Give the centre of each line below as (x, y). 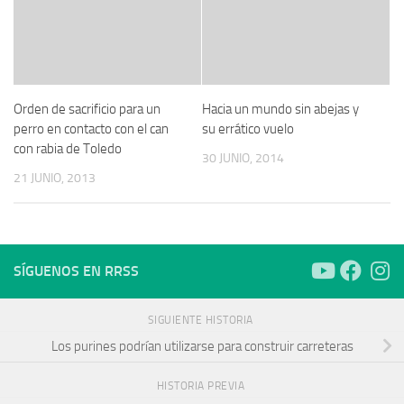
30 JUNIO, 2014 (243, 158)
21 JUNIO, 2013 (55, 178)
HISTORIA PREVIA (202, 386)
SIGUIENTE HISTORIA (202, 320)
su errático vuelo (248, 129)
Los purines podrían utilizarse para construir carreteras (202, 347)
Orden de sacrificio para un (87, 109)
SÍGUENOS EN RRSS (76, 271)
